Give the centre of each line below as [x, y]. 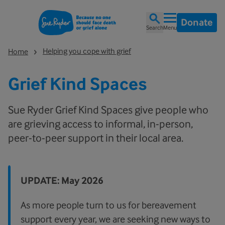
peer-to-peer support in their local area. [96, 138]
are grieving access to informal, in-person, [100, 124]
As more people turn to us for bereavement [108, 205]
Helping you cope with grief [87, 51]
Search [155, 28]
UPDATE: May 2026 [62, 181]
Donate [197, 22]
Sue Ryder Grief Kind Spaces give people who [108, 110]
